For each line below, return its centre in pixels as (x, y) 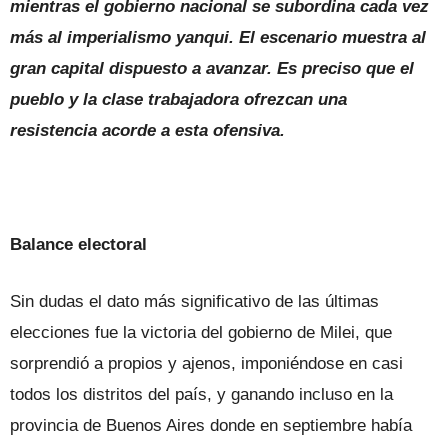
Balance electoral (78, 244)
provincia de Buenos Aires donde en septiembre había (211, 425)
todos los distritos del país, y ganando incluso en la (201, 394)
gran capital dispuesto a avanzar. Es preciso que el (212, 68)
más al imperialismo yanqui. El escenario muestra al (218, 37)
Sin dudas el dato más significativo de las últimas (194, 301)
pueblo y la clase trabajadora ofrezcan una (178, 99)
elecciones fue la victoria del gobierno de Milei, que (201, 332)
